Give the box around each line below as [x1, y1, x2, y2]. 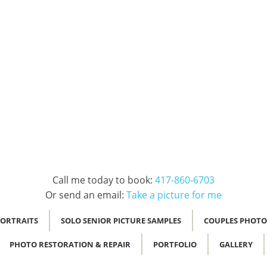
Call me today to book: [52, 173, 155, 187]
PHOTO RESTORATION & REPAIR [9, 239, 131, 250]
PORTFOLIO [153, 239, 197, 250]
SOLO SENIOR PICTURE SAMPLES [60, 215, 181, 226]
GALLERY [219, 239, 253, 250]
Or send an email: [45, 188, 126, 201]
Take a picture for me [126, 188, 222, 201]
